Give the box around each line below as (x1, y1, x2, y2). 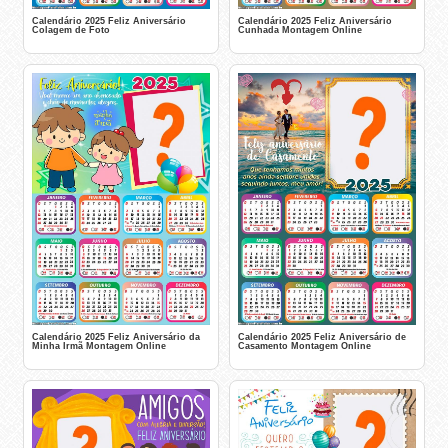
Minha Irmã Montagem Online (32, 340, 166, 351)
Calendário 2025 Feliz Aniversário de (238, 331, 406, 342)
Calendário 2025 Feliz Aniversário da (32, 331, 200, 342)
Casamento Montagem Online (238, 340, 371, 351)
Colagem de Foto (32, 24, 110, 35)
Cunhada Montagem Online (238, 24, 362, 35)
